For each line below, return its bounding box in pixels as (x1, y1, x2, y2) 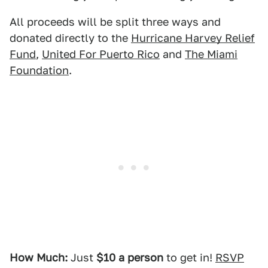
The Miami (185, 48, 237, 60)
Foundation (10, 64, 69, 77)
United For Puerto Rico (42, 48, 160, 60)
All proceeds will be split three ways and (10, 16, 221, 28)
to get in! (163, 251, 215, 264)
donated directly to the (10, 32, 131, 44)
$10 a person (96, 251, 163, 264)
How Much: (10, 251, 68, 264)
